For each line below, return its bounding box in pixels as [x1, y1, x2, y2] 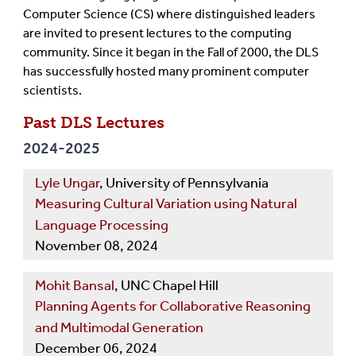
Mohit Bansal [35, 277, 114, 295]
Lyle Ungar [35, 174, 99, 192]
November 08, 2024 [35, 237, 158, 255]
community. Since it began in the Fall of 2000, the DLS [23, 44, 319, 60]
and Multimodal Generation [35, 319, 203, 337]
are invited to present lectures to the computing [23, 25, 292, 41]
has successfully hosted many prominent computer [23, 64, 309, 79]
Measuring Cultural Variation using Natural [35, 195, 297, 213]
